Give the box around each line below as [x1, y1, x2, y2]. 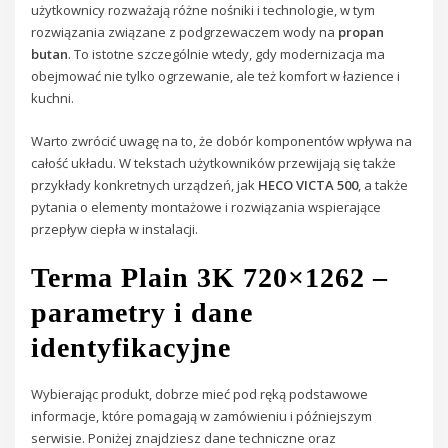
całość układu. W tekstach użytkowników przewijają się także [31, 153, 397, 172]
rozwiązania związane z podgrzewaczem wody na [31, 23, 339, 42]
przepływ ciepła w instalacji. [31, 219, 199, 238]
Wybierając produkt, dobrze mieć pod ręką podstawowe [31, 385, 369, 404]
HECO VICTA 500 [258, 175, 359, 194]
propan [338, 23, 385, 42]
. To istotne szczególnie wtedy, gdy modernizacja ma [68, 45, 386, 64]
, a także [358, 175, 409, 194]
